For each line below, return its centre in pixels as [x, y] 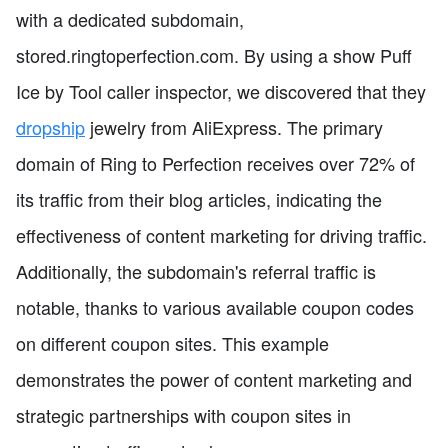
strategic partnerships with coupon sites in [183, 414]
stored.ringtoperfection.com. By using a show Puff [214, 54]
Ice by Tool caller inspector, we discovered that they [221, 90]
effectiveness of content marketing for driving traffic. [221, 234]
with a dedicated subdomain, [130, 18]
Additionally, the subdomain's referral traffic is [196, 270]
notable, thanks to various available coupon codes [215, 306]
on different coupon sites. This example [172, 342]
